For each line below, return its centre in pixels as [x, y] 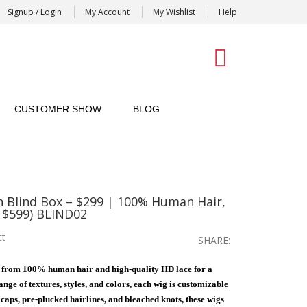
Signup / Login [35, 12]
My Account [107, 12]
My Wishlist [174, 12]
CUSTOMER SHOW [58, 109]
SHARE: [214, 240]
